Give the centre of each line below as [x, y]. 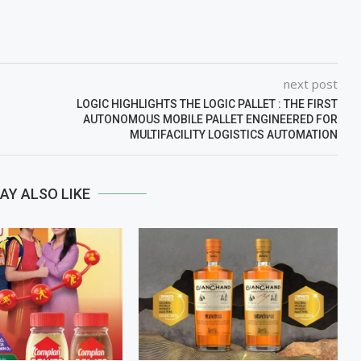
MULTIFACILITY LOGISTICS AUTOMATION [233, 134]
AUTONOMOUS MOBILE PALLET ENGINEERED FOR [210, 119]
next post [310, 83]
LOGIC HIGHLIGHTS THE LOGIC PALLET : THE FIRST [207, 104]
